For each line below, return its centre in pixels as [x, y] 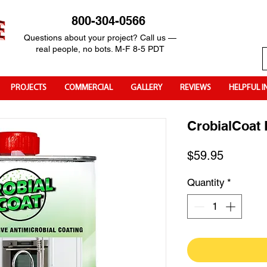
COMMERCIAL [89, 88]
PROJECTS [29, 88]
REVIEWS [195, 88]
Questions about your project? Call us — [100, 38]
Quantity [206, 182]
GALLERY [146, 88]
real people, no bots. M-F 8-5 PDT [100, 49]
